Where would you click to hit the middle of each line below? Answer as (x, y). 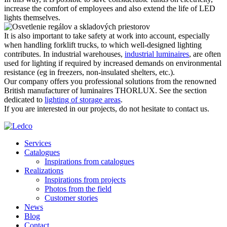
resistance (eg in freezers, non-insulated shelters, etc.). (89, 72)
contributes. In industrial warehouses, (64, 54)
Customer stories (71, 198)
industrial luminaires (157, 54)
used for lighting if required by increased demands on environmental (113, 63)
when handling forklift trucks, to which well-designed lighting (103, 45)
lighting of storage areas (83, 100)
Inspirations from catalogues (89, 162)
